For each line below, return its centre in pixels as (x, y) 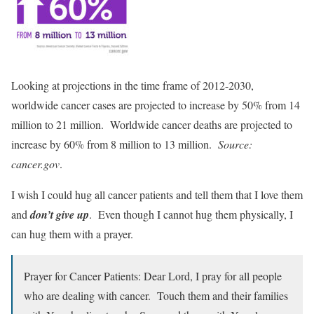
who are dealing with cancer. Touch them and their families (156, 296)
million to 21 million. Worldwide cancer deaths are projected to (152, 125)
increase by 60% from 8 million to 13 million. (115, 144)
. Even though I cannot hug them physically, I (191, 214)
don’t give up (60, 215)
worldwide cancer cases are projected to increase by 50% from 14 (156, 105)
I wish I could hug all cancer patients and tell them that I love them (157, 195)
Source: (235, 144)
